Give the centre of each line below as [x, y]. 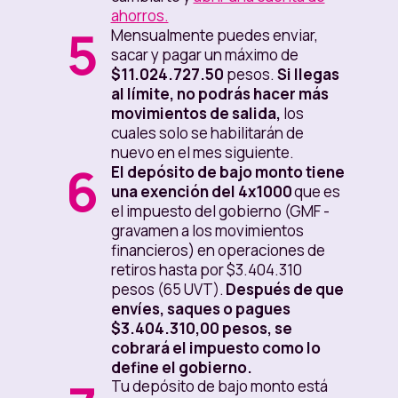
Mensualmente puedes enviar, [214, 36]
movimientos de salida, [195, 114]
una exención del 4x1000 [202, 192]
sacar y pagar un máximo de [204, 55]
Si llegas [308, 75]
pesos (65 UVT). [168, 290]
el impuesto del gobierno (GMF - [220, 211]
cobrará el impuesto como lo [215, 348]
